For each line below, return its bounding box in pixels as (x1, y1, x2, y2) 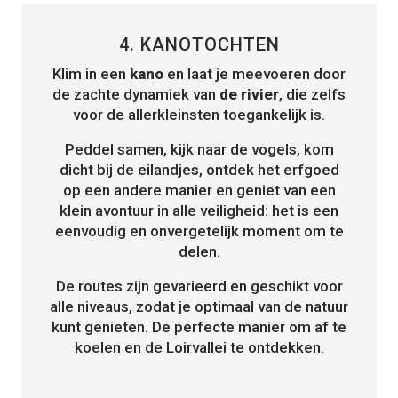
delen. (178, 243, 220, 261)
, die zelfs (279, 85, 346, 104)
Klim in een (52, 65, 130, 84)
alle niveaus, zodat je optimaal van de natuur (50, 298, 348, 316)
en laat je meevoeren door (163, 65, 346, 84)
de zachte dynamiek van (52, 85, 219, 104)
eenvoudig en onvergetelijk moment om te (54, 222, 344, 241)
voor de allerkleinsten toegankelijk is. (73, 106, 325, 124)
